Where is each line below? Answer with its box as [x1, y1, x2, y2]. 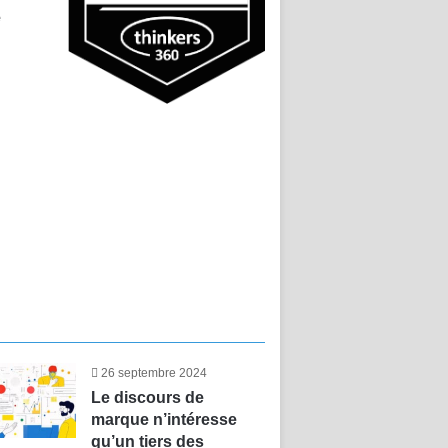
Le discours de [90, 389, 204, 406]
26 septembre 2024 [100, 366, 207, 380]
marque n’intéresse [90, 411, 237, 428]
